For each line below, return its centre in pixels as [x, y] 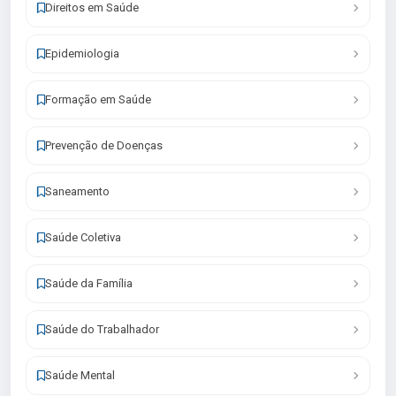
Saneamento [77, 191]
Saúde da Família [89, 283]
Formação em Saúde [98, 99]
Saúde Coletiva [83, 237]
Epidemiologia [82, 53]
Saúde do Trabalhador [102, 329]
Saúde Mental [80, 375]
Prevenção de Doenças [104, 145]
